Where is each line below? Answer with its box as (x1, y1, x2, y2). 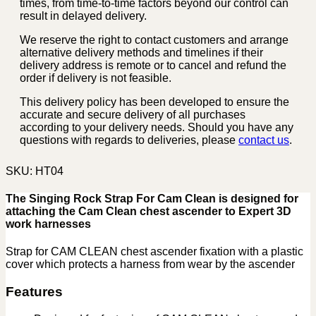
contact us (238, 133, 289, 146)
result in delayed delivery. (20, 9, 147, 22)
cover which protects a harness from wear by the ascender (6, 258, 295, 271)
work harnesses (6, 218, 91, 231)
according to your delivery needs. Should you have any (20, 121, 293, 133)
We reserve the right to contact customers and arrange (20, 33, 288, 46)
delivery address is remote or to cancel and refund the (20, 59, 286, 71)
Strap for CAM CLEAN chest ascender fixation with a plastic (6, 245, 303, 258)
